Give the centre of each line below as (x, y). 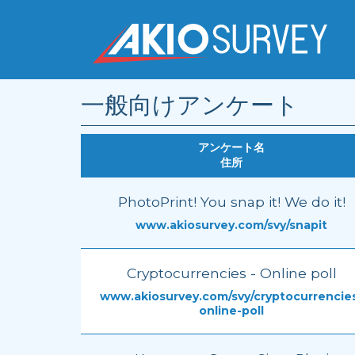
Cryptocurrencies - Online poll (231, 273)
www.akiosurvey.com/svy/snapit (231, 225)
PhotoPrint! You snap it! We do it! (231, 202)
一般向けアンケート (190, 105)
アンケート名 (231, 147)
